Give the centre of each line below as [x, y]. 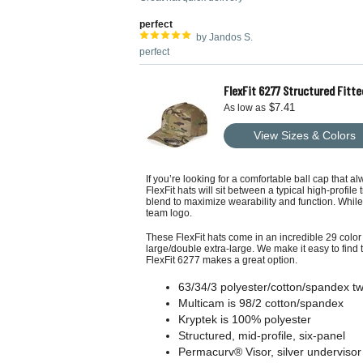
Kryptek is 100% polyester [245, 319]
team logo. [170, 213]
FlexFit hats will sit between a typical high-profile [253, 190]
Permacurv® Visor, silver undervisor [270, 352]
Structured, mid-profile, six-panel [262, 335]
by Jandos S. [224, 37]
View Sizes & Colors [305, 135]
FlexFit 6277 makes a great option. [222, 260]
